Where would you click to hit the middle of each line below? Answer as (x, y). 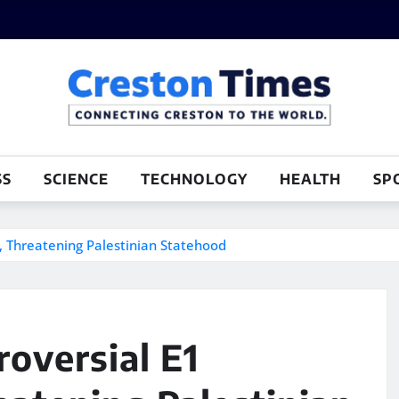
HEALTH (310, 179)
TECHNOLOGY (194, 179)
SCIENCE (76, 179)
